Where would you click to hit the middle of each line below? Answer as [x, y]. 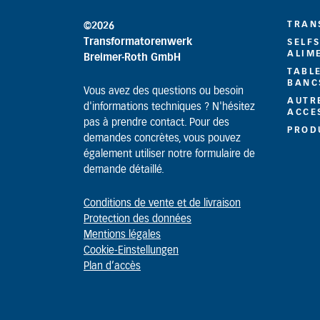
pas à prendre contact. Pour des [156, 123]
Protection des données [137, 219]
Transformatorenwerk [138, 42]
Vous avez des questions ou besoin [164, 91]
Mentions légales [122, 235]
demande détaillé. [124, 170]
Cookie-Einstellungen [131, 251]
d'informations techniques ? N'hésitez [169, 107]
